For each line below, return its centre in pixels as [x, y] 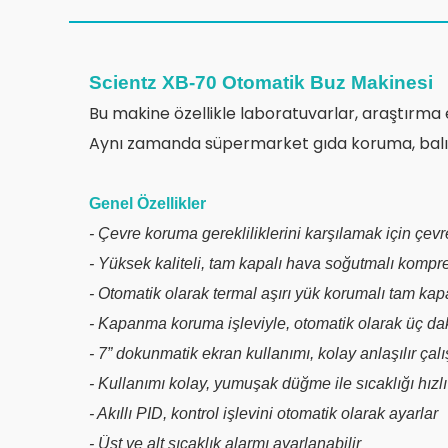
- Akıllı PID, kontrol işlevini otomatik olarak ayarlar [263, 413]
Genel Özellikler [147, 203]
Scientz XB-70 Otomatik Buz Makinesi [261, 82]
